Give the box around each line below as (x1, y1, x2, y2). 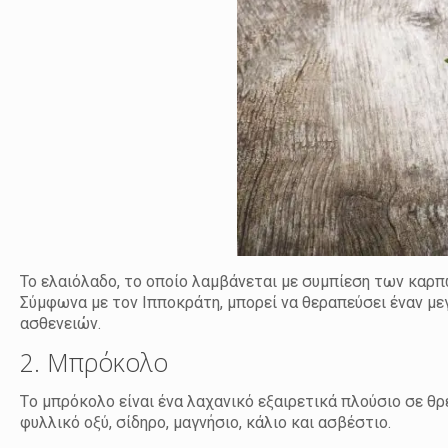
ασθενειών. (20, 313, 102, 333)
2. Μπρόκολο (20, 344, 169, 379)
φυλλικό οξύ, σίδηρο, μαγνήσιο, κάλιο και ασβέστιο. (20, 412, 392, 432)
